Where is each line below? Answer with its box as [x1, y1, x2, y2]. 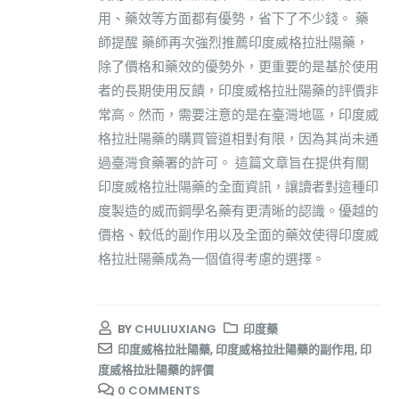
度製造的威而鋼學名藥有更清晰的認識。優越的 [98, 200, 379, 220]
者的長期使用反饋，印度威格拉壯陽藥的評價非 [98, 80, 379, 100]
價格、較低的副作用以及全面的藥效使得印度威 [98, 224, 379, 244]
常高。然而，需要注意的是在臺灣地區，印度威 [98, 104, 379, 124]
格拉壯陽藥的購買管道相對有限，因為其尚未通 [98, 128, 379, 148]
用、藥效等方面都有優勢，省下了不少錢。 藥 [98, 8, 369, 28]
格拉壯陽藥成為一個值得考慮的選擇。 [98, 248, 325, 268]
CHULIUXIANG [134, 321, 216, 338]
